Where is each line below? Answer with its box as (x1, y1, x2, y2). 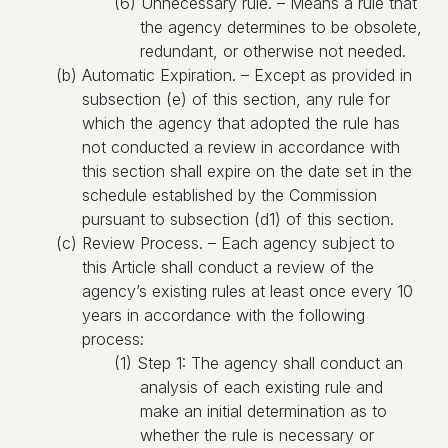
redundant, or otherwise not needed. (140, 41, 406, 61)
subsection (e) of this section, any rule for (82, 89, 390, 109)
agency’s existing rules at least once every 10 (82, 281, 413, 301)
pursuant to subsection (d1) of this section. (82, 209, 394, 229)
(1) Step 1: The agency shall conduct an (114, 353, 403, 373)
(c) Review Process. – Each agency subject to (56, 233, 395, 253)
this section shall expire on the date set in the (82, 161, 412, 181)
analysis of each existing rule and (140, 377, 383, 397)
